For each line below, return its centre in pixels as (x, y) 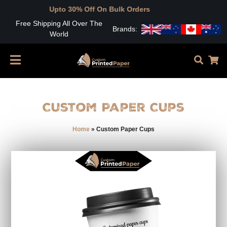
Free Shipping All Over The (59, 23)
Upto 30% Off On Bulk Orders (52, 9)
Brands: (125, 29)
